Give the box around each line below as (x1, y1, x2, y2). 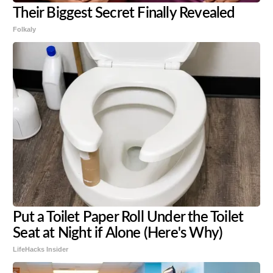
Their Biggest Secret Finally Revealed (13, 5, 235, 21)
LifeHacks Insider (13, 245, 69, 253)
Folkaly (13, 25, 37, 33)
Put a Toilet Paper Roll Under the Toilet (13, 210, 244, 225)
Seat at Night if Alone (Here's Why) (13, 225, 223, 241)
